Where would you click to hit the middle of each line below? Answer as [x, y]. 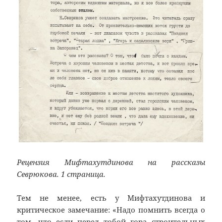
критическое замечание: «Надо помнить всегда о [111, 210]
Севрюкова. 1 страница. [61, 174]
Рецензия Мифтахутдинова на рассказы [111, 162]
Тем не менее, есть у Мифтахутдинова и [111, 198]
